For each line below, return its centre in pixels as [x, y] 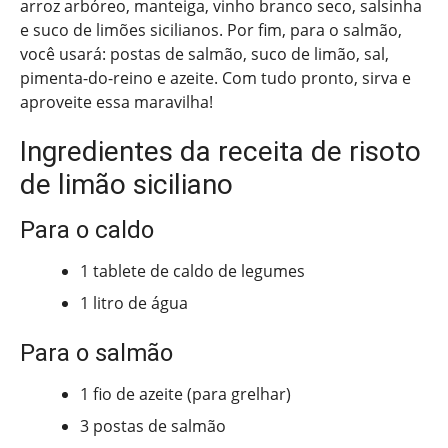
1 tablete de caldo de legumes [192, 270]
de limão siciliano [126, 184]
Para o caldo [87, 229]
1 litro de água [134, 302]
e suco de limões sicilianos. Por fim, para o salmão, [211, 29]
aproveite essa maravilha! [116, 101]
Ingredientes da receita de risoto [220, 151]
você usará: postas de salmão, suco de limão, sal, [204, 53]
